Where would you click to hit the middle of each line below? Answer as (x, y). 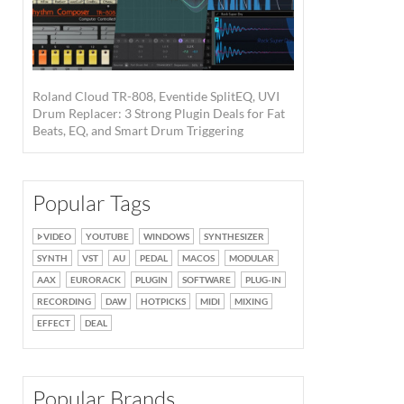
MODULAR (252, 257)
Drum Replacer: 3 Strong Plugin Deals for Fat (159, 113)
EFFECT (54, 322)
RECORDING (64, 301)
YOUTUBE (107, 236)
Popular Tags (92, 202)
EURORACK (96, 279)
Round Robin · (65, 160)
